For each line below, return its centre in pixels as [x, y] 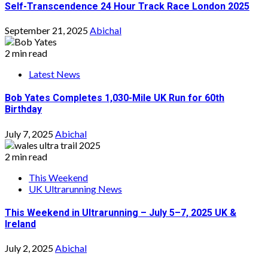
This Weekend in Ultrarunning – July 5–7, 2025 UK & [121, 212]
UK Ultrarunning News [75, 188]
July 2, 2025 [30, 248]
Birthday [23, 109]
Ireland [20, 224]
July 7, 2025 [30, 133]
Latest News [54, 74]
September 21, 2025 [47, 31]
